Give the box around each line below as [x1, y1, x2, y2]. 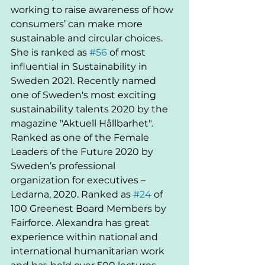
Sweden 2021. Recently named [11, 75, 159, 86]
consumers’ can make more [11, 18, 145, 30]
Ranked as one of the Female [11, 131, 151, 143]
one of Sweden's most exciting [11, 89, 159, 101]
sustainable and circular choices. [11, 32, 165, 44]
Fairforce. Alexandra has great [11, 216, 152, 228]
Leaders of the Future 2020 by [11, 146, 156, 157]
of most [107, 46, 148, 58]
